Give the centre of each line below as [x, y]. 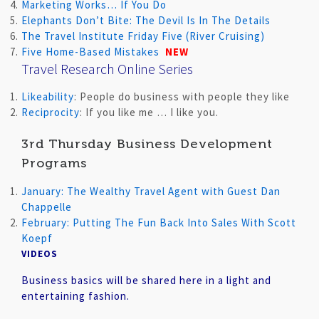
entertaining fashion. [75, 296]
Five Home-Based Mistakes [90, 52]
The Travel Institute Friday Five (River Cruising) [143, 36]
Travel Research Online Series [107, 69]
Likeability [48, 96]
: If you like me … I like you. [149, 112]
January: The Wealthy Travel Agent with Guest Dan [151, 191]
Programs [54, 163]
